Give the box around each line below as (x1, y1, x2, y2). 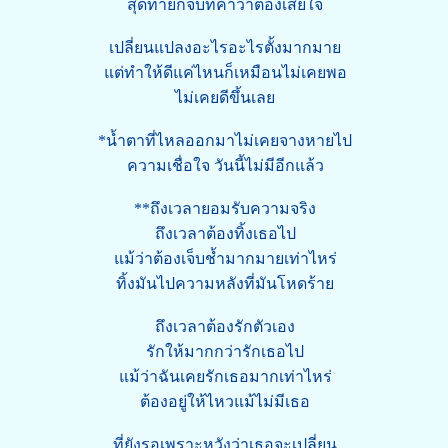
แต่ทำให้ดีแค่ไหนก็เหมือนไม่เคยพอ (103, 64, 347, 81)
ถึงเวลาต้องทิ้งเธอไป (154, 225, 296, 242)
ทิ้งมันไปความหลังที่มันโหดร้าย (116, 275, 334, 292)
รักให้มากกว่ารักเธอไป (146, 343, 304, 360)
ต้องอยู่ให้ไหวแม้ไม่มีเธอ (140, 393, 310, 410)
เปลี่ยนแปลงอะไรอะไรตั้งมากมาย (109, 39, 341, 56)
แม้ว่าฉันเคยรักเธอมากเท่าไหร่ (118, 368, 332, 385)
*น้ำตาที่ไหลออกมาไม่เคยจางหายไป (98, 132, 352, 149)
